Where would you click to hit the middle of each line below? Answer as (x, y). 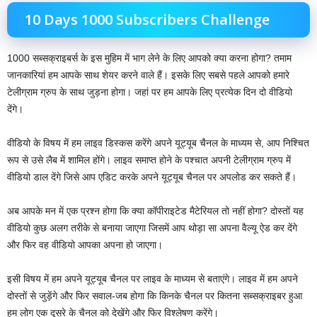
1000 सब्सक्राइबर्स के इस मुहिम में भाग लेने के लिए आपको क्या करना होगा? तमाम (149, 58)
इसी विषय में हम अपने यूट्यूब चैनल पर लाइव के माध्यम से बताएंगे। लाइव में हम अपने (152, 278)
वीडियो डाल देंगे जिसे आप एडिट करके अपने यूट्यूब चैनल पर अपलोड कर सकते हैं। (152, 177)
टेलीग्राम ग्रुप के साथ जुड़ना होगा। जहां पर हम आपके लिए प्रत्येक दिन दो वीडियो (150, 92)
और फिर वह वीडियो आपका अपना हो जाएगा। (85, 244)
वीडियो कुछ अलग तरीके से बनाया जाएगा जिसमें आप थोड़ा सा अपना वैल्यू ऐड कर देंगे (152, 227)
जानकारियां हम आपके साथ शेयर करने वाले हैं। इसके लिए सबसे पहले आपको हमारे (148, 75)
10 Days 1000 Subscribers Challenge (147, 19)
